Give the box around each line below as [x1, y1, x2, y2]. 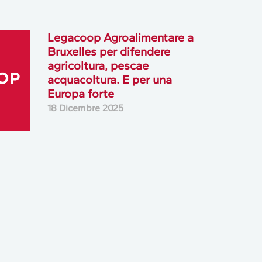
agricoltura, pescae [47, 58, 149, 73]
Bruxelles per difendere [47, 44, 170, 59]
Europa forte [47, 87, 114, 101]
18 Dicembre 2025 [47, 102, 123, 114]
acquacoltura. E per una [47, 73, 172, 87]
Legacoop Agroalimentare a [47, 30, 194, 45]
